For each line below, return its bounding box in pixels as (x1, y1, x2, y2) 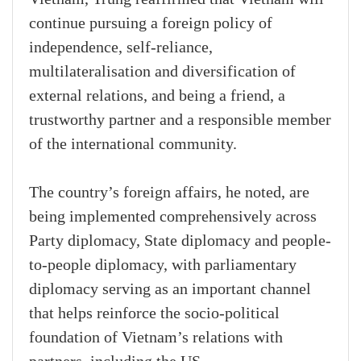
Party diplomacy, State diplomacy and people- (29, 232, 331, 251)
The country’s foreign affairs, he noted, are (29, 184, 309, 202)
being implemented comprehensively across (29, 208, 317, 226)
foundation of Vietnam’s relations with (29, 329, 283, 347)
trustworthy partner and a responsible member (29, 111, 331, 130)
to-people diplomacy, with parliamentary (29, 256, 297, 275)
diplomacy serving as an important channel (29, 280, 311, 299)
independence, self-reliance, (29, 39, 213, 57)
